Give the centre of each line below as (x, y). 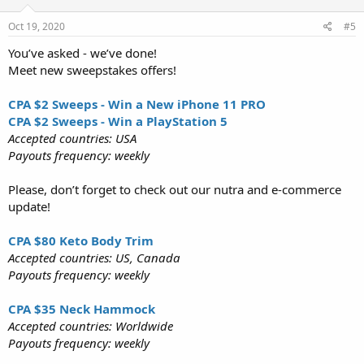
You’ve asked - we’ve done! (82, 52)
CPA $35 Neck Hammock (82, 308)
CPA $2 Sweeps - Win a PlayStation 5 (118, 121)
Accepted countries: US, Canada (94, 257)
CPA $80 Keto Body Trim (81, 240)
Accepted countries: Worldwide (91, 325)
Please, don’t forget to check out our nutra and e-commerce (175, 189)
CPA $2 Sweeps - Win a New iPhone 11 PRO (137, 104)
